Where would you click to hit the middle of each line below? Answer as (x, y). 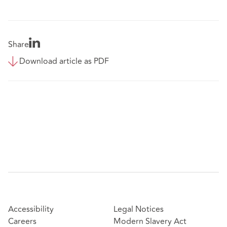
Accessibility (31, 210)
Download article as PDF (64, 62)
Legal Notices (139, 210)
